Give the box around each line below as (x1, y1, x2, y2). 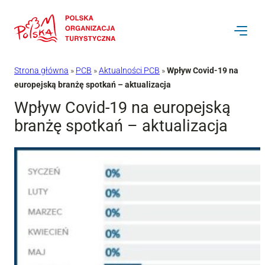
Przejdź (4, 7, 35, 18)
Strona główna (14, 65, 69, 75)
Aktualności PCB (99, 65, 160, 75)
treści (4, 40, 27, 51)
